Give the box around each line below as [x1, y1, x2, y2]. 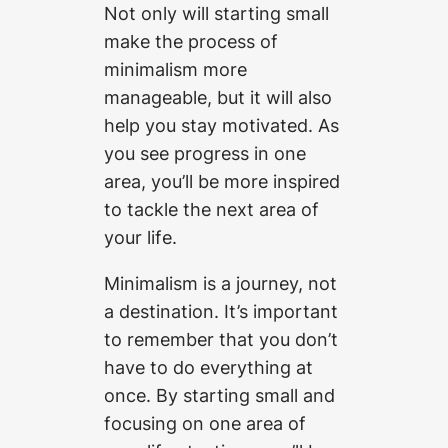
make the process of [104, 29, 278, 52]
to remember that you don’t [104, 328, 338, 351]
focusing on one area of [104, 412, 306, 435]
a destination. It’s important [104, 300, 338, 323]
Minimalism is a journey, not [104, 272, 337, 295]
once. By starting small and [104, 384, 335, 407]
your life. [104, 225, 177, 248]
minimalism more [104, 57, 247, 80]
